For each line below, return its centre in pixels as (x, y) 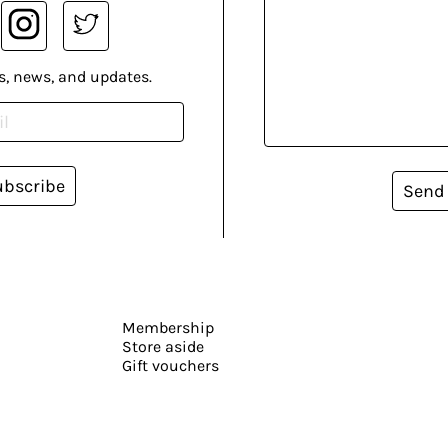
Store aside (162, 346)
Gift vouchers (170, 365)
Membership (167, 327)
